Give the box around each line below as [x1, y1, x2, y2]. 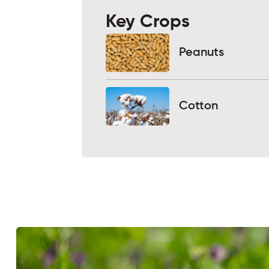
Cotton [178, 100, 218, 113]
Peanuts [178, 47, 224, 59]
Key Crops [106, 13, 190, 32]
